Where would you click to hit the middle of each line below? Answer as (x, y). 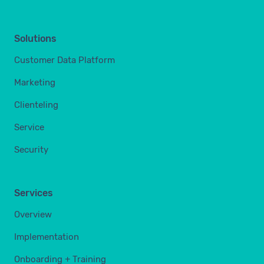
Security (31, 149)
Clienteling (36, 105)
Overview (33, 214)
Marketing (35, 82)
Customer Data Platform (65, 60)
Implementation (47, 237)
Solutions (35, 38)
